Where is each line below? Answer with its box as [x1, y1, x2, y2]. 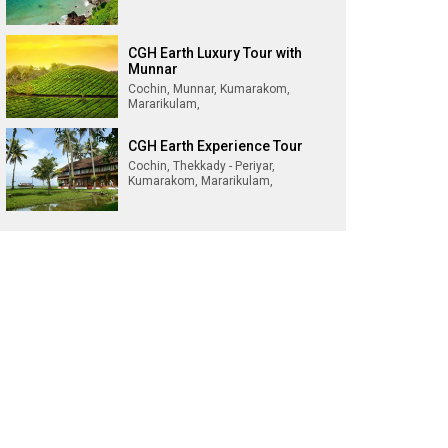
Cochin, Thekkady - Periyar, [128, 159, 275, 173]
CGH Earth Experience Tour [128, 138, 303, 154]
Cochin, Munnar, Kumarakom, [128, 82, 290, 96]
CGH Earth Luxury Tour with [128, 45, 302, 61]
